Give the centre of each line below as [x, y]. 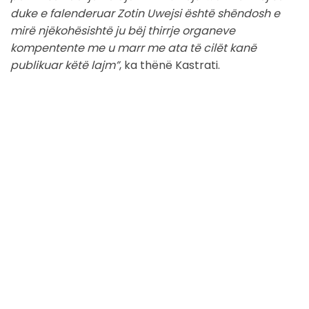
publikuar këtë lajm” [65, 66]
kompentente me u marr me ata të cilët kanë [133, 48]
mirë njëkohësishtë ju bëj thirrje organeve [123, 31]
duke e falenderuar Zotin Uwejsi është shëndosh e [145, 14]
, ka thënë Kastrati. [170, 66]
